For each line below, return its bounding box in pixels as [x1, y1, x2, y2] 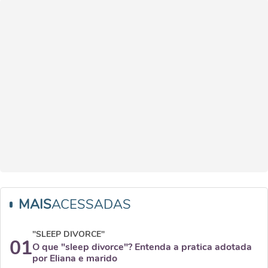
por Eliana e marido [32, 252, 117, 265]
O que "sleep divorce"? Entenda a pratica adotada [32, 240, 252, 254]
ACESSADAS [51, 196, 131, 214]
